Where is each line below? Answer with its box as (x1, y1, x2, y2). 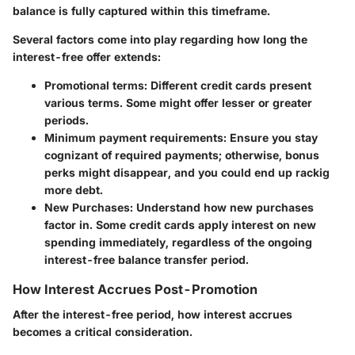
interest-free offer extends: (13, 49, 161, 63)
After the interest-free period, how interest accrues (13, 307, 292, 321)
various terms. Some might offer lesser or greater (44, 95, 312, 109)
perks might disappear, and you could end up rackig (44, 165, 330, 179)
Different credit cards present (147, 78, 311, 92)
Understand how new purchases (133, 200, 314, 214)
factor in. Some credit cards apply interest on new (44, 217, 316, 231)
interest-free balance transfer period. (44, 252, 249, 266)
